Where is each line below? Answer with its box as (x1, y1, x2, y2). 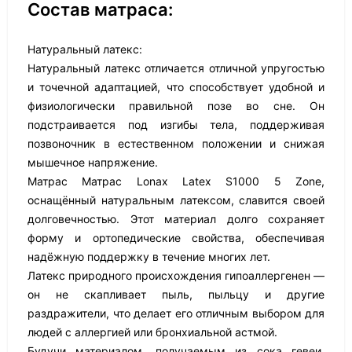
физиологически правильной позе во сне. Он (27, 99, 324, 112)
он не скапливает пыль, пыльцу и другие (27, 288, 324, 301)
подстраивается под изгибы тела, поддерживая (27, 118, 324, 131)
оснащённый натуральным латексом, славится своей (27, 193, 324, 207)
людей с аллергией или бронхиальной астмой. (27, 325, 277, 339)
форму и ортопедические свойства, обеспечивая (27, 231, 324, 244)
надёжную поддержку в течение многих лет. (27, 250, 270, 263)
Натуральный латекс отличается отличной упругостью (27, 61, 324, 75)
